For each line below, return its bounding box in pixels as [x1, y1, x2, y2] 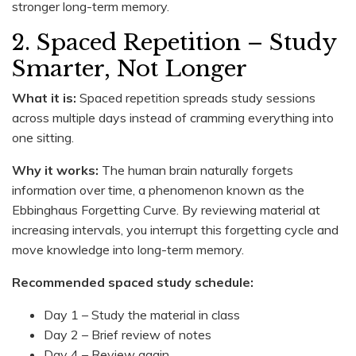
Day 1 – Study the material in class [44, 306, 240, 323]
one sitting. [12, 129, 74, 145]
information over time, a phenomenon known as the [12, 181, 304, 198]
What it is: [12, 89, 76, 106]
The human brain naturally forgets [99, 161, 293, 178]
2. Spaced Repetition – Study [12, 28, 336, 56]
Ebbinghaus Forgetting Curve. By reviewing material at [12, 201, 320, 218]
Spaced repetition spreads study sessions [76, 89, 315, 106]
